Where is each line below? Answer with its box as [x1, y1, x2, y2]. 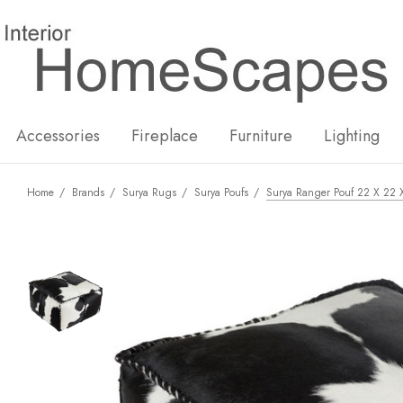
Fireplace [131, 124, 198, 148]
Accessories [16, 124, 100, 148]
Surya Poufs [194, 184, 248, 201]
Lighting [324, 124, 380, 148]
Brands [72, 184, 104, 201]
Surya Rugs [122, 184, 176, 201]
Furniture [229, 124, 292, 148]
